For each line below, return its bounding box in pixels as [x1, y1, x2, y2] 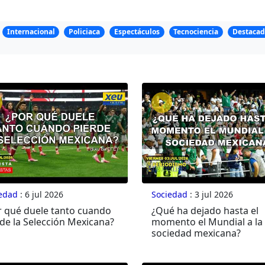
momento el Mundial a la [151, 215, 263, 229]
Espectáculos [114, 27, 160, 37]
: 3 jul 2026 [187, 189, 233, 201]
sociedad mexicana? [151, 227, 241, 240]
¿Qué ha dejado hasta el [151, 204, 258, 218]
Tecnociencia [173, 27, 219, 37]
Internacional [7, 27, 55, 37]
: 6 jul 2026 [17, 189, 63, 201]
